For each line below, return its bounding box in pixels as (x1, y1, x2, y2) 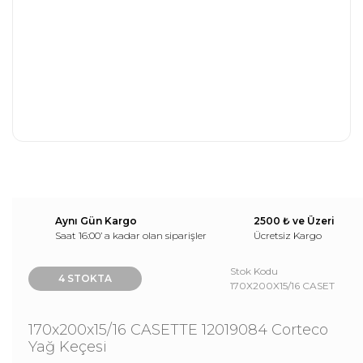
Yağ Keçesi (28, 337, 107, 356)
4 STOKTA (58, 271, 112, 284)
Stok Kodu (230, 264, 278, 277)
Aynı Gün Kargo (55, 214, 137, 227)
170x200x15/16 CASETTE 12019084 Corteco (28, 320, 328, 339)
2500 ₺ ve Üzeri (254, 214, 335, 227)
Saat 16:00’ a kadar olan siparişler (55, 228, 207, 241)
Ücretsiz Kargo (254, 228, 322, 241)
